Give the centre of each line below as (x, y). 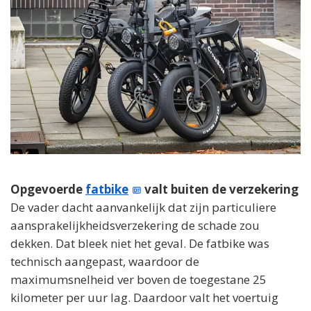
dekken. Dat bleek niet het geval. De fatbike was (140, 243)
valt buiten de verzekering (220, 189)
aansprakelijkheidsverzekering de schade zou (135, 225)
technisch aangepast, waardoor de (105, 261)
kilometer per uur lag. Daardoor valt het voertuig (144, 297)
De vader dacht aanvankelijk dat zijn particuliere (143, 207)
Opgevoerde (48, 189)
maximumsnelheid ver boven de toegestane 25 (138, 279)
